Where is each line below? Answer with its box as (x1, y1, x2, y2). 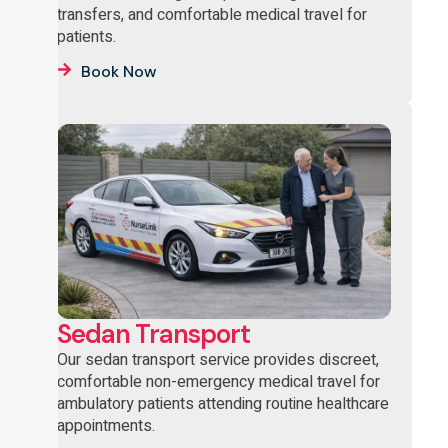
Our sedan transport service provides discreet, (56, 348, 379, 373)
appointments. (56, 414, 155, 439)
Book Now (80, 61, 157, 83)
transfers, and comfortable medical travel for (56, 2, 367, 27)
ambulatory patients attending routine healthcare (56, 392, 389, 417)
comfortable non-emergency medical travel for (56, 370, 380, 395)
